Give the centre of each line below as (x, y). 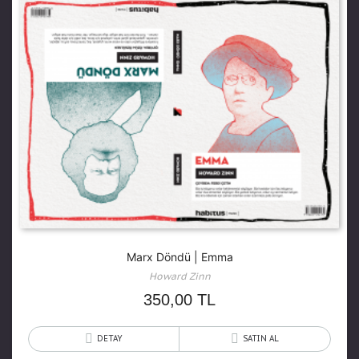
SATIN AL (261, 339)
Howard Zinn (179, 276)
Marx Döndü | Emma (179, 257)
